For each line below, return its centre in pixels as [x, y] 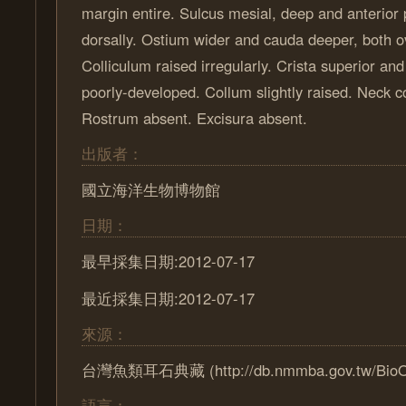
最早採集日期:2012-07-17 [169, 261]
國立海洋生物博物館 [151, 189]
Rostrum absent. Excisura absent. [195, 118]
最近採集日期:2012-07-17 [169, 298]
